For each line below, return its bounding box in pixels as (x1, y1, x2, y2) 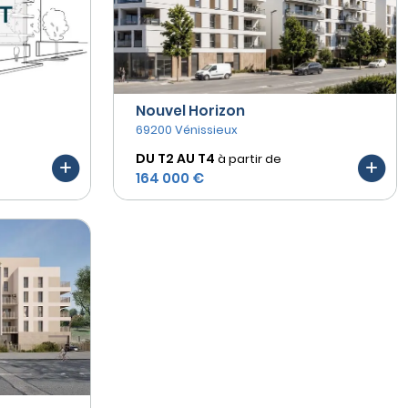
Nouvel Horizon (136, 100, 245, 120)
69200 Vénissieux (136, 120, 238, 138)
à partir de (218, 149, 281, 168)
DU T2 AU (136, 148, 195, 168)
